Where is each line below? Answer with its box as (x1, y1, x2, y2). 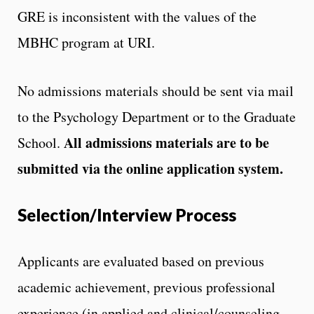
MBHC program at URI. (18, 32, 155, 52)
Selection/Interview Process (18, 204, 236, 225)
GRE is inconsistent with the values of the (18, 6, 257, 26)
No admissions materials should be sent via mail (18, 81, 294, 100)
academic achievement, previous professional (18, 277, 275, 296)
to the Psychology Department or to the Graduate (18, 107, 296, 126)
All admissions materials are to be (64, 132, 269, 153)
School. (18, 132, 64, 152)
